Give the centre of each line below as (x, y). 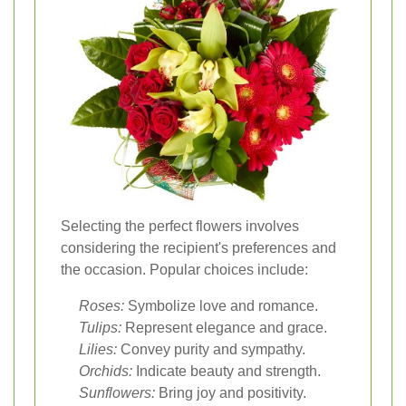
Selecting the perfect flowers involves (180, 226)
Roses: (101, 305)
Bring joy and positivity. (231, 392)
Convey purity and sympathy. (211, 349)
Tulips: (100, 327)
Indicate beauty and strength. (227, 371)
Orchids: (106, 371)
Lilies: (98, 349)
